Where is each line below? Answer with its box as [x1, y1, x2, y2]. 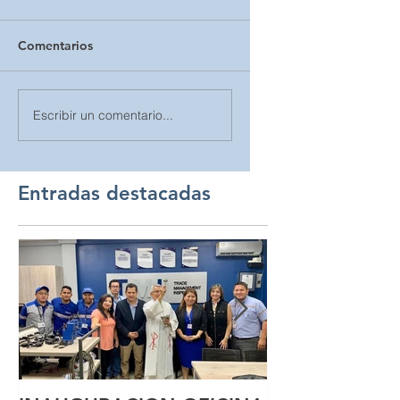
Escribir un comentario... [33, 106, 173, 123]
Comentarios [18, 37, 93, 54]
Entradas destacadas [18, 181, 211, 205]
